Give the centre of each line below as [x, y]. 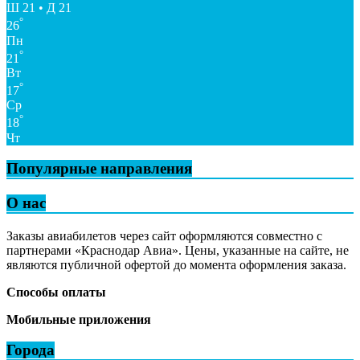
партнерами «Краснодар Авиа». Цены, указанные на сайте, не [178, 250]
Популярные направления [99, 169]
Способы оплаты [56, 292]
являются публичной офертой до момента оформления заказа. [176, 264]
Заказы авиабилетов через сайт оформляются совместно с [164, 235]
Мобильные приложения [79, 319]
